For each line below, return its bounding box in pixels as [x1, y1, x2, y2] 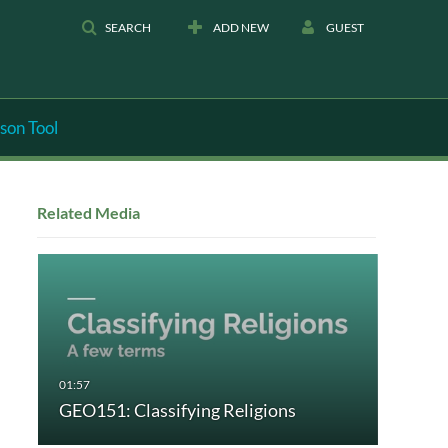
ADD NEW [213, 20, 269, 35]
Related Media [36, 202, 140, 222]
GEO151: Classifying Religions [58, 399, 296, 422]
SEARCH [105, 20, 151, 35]
